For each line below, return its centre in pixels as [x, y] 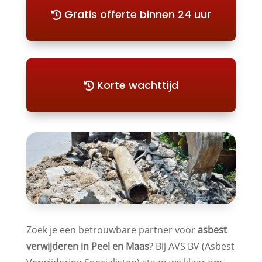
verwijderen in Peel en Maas [87, 246]
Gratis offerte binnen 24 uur [138, 14]
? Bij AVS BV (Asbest [192, 246]
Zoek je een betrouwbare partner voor [112, 230]
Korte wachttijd [138, 85]
